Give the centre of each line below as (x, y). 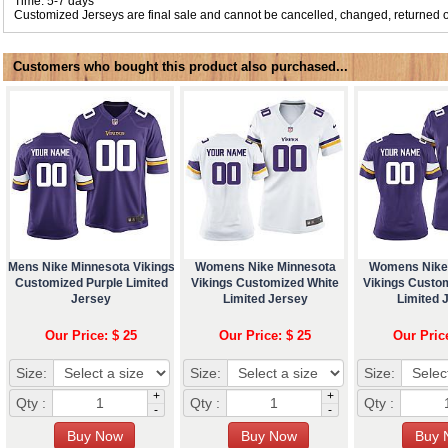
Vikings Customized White (265, 282)
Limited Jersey (265, 298)
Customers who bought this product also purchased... (180, 66)
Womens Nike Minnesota (265, 266)
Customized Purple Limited (91, 282)
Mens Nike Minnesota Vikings (91, 266)
